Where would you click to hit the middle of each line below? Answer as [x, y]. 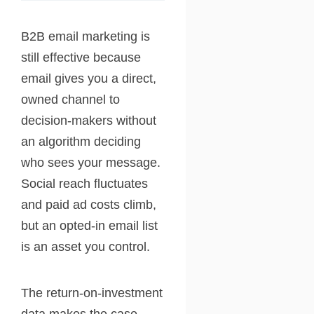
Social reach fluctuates [84, 183]
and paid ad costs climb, [89, 204]
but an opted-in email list [89, 225]
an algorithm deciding [81, 141]
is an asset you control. [86, 246]
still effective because [81, 57]
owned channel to [70, 99]
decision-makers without [89, 120]
